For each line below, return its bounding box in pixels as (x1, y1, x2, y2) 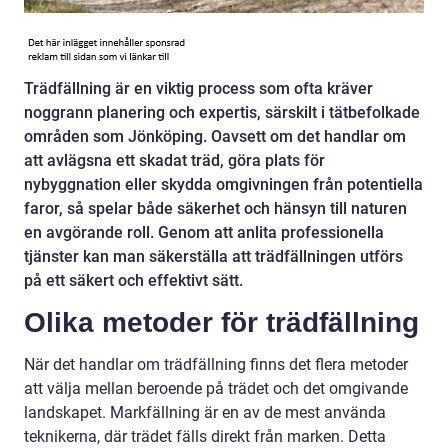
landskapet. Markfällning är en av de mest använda (24, 403, 386, 423)
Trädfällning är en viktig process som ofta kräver (24, 79, 373, 99)
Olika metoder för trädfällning (24, 307, 419, 339)
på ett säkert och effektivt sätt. (24, 271, 243, 291)
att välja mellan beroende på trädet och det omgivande (24, 379, 408, 399)
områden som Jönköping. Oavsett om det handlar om (24, 127, 406, 147)
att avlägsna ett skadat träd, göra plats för (24, 151, 325, 171)
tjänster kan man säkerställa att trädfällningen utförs (24, 247, 403, 267)
